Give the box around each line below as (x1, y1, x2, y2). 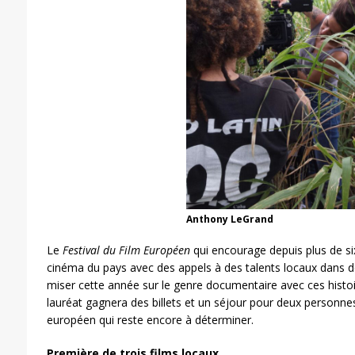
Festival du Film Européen (62, 242, 190, 258)
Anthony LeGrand (185, 212, 273, 226)
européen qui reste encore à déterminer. (46, 311, 254, 327)
